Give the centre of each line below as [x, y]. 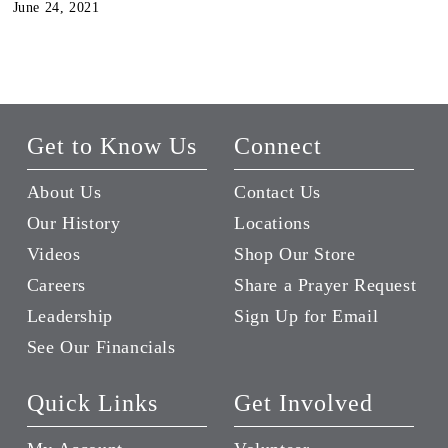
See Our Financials [101, 347]
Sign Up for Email [306, 316]
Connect [278, 146]
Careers [56, 285]
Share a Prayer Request [325, 285]
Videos [53, 254]
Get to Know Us [111, 146]
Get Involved [303, 403]
